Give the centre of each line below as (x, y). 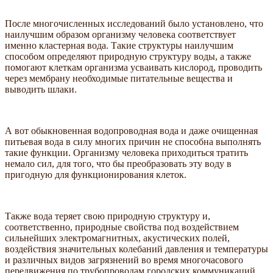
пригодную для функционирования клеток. (96, 175)
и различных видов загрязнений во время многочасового (124, 260)
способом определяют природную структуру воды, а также (128, 57)
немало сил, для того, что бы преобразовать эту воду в (118, 164)
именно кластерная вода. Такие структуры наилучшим (119, 46)
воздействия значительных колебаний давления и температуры (136, 249)
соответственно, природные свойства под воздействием (122, 227)
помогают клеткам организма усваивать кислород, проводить (133, 68)
